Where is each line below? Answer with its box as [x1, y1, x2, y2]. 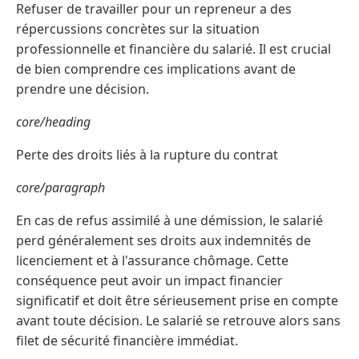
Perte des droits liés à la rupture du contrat [16, 146, 278, 164]
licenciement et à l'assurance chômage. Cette [16, 252, 288, 270]
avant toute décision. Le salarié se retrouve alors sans [16, 312, 341, 330]
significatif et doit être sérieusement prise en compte [16, 292, 338, 310]
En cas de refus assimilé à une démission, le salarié [16, 212, 323, 230]
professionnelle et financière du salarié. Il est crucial [16, 40, 331, 58]
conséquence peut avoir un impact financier [16, 272, 283, 290]
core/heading [16, 113, 91, 131]
